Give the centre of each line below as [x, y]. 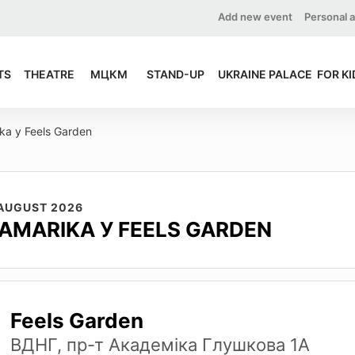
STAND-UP [175, 74]
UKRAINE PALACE [265, 74]
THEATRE [50, 74]
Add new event [255, 17]
